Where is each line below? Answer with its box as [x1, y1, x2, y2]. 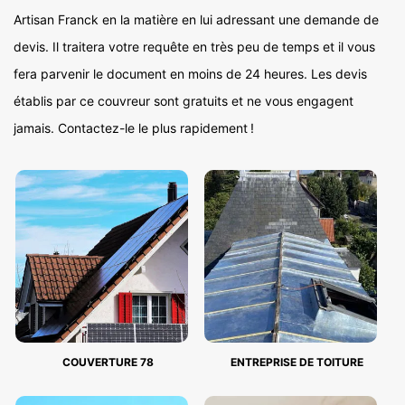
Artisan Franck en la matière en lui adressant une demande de [14, 12, 379, 27]
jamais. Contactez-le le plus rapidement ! [14, 120, 254, 136]
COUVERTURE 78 [62, 355, 154, 369]
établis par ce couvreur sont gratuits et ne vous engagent [14, 93, 353, 108]
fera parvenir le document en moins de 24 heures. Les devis [14, 66, 367, 81]
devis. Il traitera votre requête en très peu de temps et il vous [14, 39, 375, 54]
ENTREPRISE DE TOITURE [231, 355, 363, 369]
